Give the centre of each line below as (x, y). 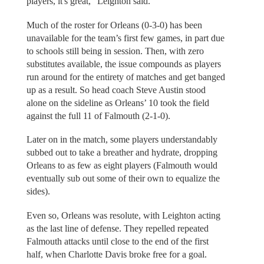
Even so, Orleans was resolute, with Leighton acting (123, 215)
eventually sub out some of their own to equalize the (123, 179)
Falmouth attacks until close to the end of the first (117, 241)
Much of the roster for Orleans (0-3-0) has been (114, 25)
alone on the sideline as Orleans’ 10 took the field (118, 103)
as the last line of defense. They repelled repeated (117, 228)
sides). (39, 192)
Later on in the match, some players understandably (122, 140)
